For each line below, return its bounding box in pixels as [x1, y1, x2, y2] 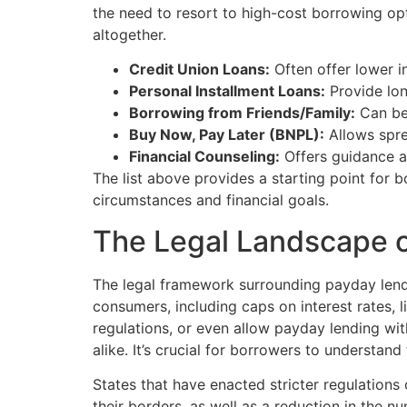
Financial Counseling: [129, 147, 280, 166]
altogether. [93, 25, 166, 44]
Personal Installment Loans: [129, 82, 325, 101]
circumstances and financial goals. [93, 191, 329, 210]
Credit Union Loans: [129, 60, 270, 79]
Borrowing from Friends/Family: [129, 104, 355, 123]
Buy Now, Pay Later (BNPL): [129, 125, 324, 144]
